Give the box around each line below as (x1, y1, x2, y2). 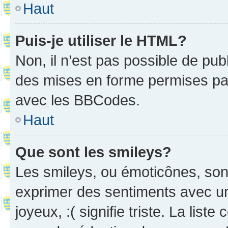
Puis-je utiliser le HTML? (15, 32, 187, 49)
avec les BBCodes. (15, 91, 140, 108)
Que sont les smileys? (15, 143, 172, 160)
